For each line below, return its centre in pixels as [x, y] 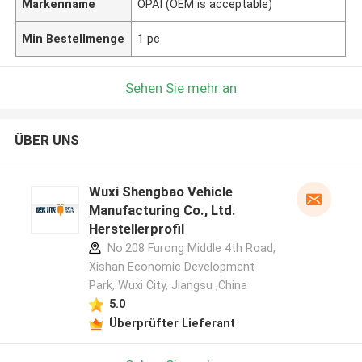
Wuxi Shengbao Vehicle [160, 192]
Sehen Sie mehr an [181, 88]
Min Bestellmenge [74, 38]
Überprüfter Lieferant [172, 323]
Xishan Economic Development [171, 267]
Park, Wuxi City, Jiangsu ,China [168, 286]
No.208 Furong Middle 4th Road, [189, 248]
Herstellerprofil [136, 229]
